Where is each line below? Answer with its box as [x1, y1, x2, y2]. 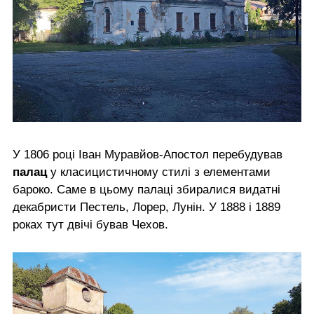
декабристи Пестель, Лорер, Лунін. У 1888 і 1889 [13, 200, 280, 214]
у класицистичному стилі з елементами [50, 165, 271, 179]
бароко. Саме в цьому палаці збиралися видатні [13, 182, 280, 196]
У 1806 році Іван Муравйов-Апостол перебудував [13, 147, 282, 161]
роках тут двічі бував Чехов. [13, 217, 168, 231]
